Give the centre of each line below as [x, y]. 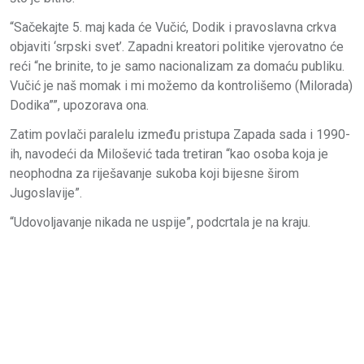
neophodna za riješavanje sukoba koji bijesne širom [154, 173]
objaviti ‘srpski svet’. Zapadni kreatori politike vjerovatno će [177, 46]
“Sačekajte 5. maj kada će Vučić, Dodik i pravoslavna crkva [173, 27]
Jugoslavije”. [46, 193]
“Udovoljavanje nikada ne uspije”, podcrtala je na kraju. [160, 222]
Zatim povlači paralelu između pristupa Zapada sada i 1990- [180, 134]
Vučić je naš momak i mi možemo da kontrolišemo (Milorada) [181, 85]
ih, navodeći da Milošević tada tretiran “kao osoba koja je [169, 154]
